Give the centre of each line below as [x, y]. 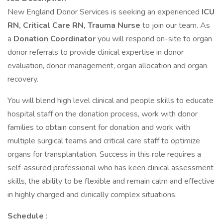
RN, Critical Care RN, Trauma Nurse [75, 25]
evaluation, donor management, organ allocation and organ [107, 66]
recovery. [23, 79]
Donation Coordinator [56, 39]
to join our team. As [176, 25]
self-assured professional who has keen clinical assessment [111, 168]
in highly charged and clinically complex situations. [92, 195]
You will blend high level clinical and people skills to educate [111, 101]
